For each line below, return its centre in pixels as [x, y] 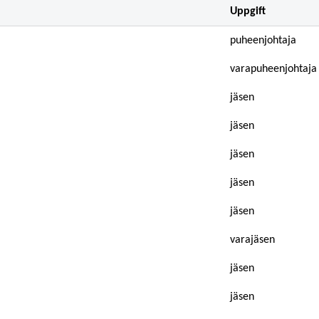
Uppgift [248, 11]
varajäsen [252, 240]
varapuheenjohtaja [273, 69]
